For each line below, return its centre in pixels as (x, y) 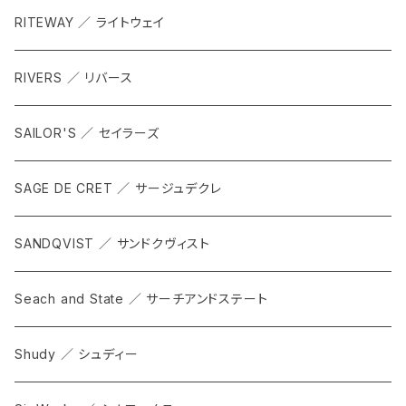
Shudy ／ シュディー (77, 354)
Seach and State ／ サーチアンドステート (141, 299)
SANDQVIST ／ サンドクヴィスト (112, 244)
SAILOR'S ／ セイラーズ (87, 133)
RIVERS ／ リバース (74, 78)
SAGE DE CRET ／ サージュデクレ (118, 188)
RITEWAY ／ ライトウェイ (90, 23)
